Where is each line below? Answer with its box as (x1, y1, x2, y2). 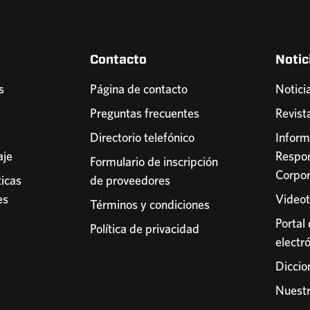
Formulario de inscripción (90, 154, 219, 169)
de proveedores (90, 172, 171, 188)
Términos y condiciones (90, 197, 210, 212)
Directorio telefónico (90, 129, 195, 145)
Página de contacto (90, 81, 188, 96)
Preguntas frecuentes (90, 105, 200, 120)
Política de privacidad (90, 221, 200, 236)
